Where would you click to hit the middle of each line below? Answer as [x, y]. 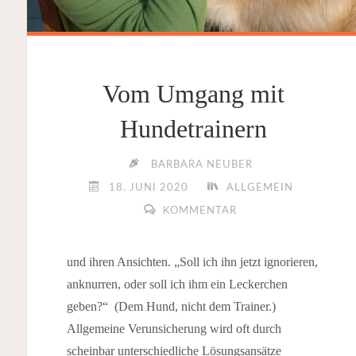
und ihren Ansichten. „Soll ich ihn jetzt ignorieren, [192, 261]
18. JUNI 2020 [148, 188]
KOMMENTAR [200, 211]
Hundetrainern [194, 128]
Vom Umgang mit [194, 93]
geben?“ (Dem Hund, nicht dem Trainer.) [171, 306]
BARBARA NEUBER [202, 164]
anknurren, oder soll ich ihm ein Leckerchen [177, 284]
